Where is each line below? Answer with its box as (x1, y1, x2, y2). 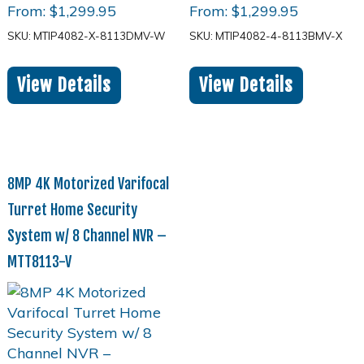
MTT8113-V (6, 253, 71, 271)
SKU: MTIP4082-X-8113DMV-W (6, 28, 165, 42)
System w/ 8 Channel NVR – (6, 227, 167, 245)
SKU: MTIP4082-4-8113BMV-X (188, 28, 342, 42)
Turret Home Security (6, 201, 137, 219)
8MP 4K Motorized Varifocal (6, 175, 169, 193)
